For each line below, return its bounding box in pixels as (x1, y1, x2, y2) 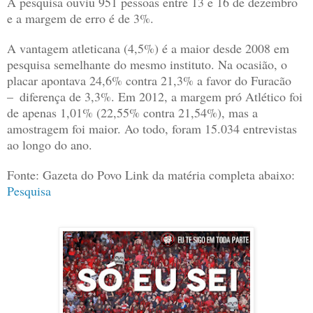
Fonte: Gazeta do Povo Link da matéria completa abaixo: (7, 166, 295, 184)
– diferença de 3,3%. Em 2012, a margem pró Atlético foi (7, 88, 303, 105)
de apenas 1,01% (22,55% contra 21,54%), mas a (7, 104, 258, 122)
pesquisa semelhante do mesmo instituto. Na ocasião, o (7, 56, 287, 73)
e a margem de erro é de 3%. (7, 10, 154, 27)
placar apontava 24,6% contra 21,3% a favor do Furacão (7, 72, 291, 89)
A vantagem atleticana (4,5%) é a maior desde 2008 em (7, 40, 289, 57)
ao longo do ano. (7, 136, 92, 154)
